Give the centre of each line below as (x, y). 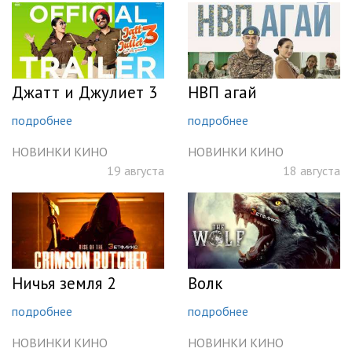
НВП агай (222, 92)
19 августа (136, 171)
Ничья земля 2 (64, 283)
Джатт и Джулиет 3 (84, 92)
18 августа (312, 171)
